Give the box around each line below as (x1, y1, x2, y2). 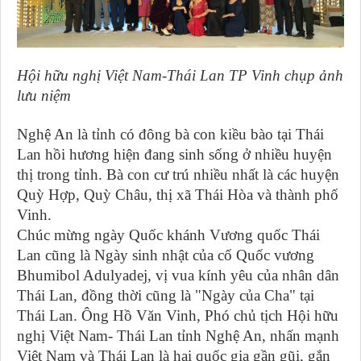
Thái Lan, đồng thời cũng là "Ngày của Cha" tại (17, 287, 314, 305)
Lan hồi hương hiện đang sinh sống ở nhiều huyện (17, 146, 332, 164)
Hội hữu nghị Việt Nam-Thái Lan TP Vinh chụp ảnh (17, 67, 343, 85)
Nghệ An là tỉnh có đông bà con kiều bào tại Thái (17, 126, 324, 143)
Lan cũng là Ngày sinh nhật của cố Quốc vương (17, 247, 314, 264)
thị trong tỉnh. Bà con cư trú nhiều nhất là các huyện (17, 166, 339, 184)
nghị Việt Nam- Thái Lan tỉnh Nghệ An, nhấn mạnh (17, 327, 339, 345)
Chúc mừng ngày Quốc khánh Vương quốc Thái (17, 226, 320, 244)
